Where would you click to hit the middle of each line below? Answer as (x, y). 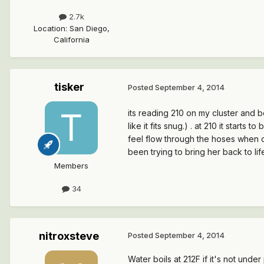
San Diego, (89, 28)
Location (49, 28)
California (71, 39)
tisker (69, 87)
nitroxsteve (69, 236)
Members (71, 165)
